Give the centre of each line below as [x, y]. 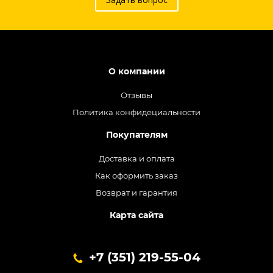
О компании [136, 71]
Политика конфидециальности [136, 112]
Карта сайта [136, 215]
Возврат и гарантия [136, 193]
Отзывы [136, 95]
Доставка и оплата [136, 158]
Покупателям [136, 135]
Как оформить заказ [136, 175]
